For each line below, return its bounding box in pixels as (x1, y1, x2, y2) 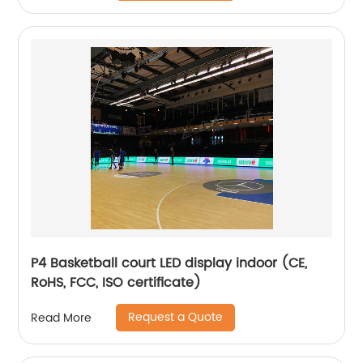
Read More (31, 308, 92, 327)
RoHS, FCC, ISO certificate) (31, 272, 202, 294)
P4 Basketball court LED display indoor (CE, (31, 253, 308, 275)
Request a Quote (128, 308, 224, 327)
